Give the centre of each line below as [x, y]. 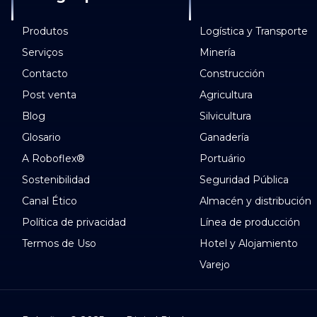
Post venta [49, 95]
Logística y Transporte [253, 31]
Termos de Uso [59, 243]
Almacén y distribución [255, 201]
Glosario [41, 137]
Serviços [42, 52]
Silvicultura [225, 116]
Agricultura [226, 95]
